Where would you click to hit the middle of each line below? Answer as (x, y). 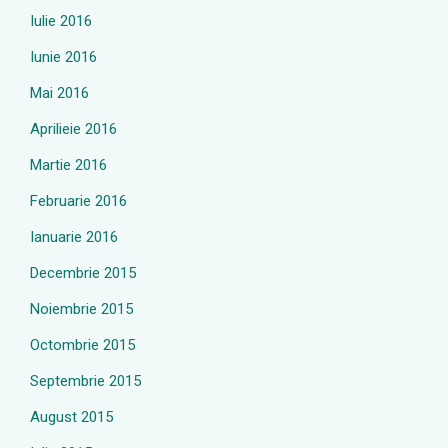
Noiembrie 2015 (81, 309)
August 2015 (71, 417)
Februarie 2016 (78, 201)
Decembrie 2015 (83, 273)
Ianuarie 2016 (74, 237)
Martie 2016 (68, 165)
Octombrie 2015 (82, 345)
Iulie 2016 (61, 21)
